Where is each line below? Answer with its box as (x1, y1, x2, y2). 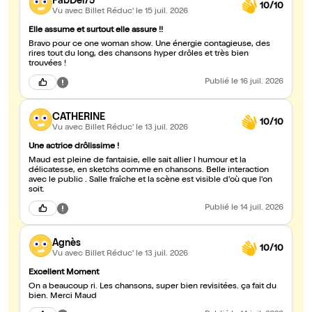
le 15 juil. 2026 (136, 7, 188, 16)
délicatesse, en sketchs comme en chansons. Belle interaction (29, 166, 269, 175)
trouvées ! (29, 60, 66, 69)
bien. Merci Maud (29, 292, 97, 302)
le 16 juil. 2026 (231, 78, 283, 87)
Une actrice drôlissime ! (29, 143, 119, 152)
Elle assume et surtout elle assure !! (29, 26, 163, 36)
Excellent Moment (29, 269, 99, 278)
